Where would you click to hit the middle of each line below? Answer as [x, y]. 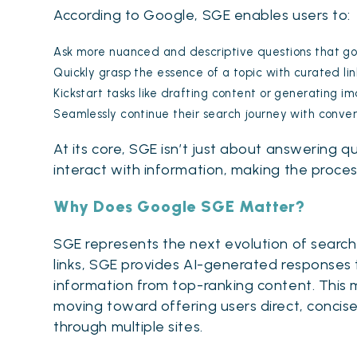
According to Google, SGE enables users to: [202, 15]
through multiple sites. [128, 326]
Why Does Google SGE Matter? [179, 206]
